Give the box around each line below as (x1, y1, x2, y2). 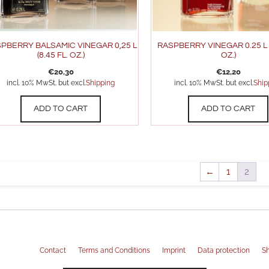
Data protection (198, 246, 250, 255)
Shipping (86, 79, 115, 88)
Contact (40, 246, 66, 255)
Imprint (162, 246, 186, 255)
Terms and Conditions (78, 246, 150, 255)
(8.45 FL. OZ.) (37, 51, 85, 60)
